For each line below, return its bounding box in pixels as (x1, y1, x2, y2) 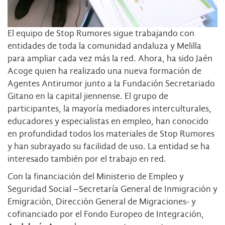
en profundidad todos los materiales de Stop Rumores (8, 128, 214, 139)
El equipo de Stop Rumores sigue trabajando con (8, 28, 194, 39)
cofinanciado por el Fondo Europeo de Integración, (8, 208, 204, 219)
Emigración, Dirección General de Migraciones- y (8, 196, 196, 207)
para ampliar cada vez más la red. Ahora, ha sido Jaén (8, 53, 212, 64)
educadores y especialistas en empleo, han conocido (8, 116, 208, 127)
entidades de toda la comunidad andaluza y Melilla (8, 40, 201, 51)
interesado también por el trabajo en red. (8, 153, 166, 164)
